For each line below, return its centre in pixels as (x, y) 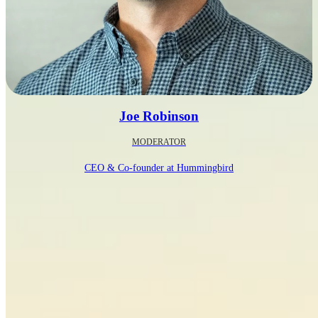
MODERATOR (159, 142)
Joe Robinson (159, 116)
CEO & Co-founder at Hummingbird (159, 167)
